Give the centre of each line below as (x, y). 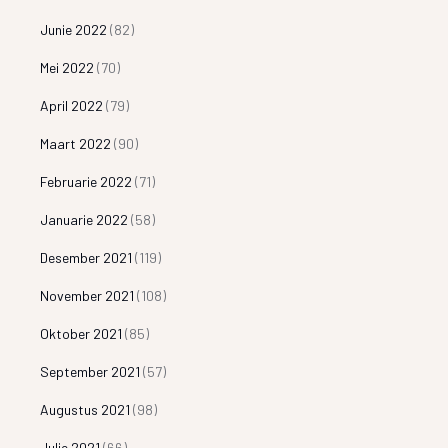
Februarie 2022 (86, 181)
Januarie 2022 (84, 219)
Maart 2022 (76, 143)
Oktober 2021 (81, 333)
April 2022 (72, 105)
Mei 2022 (67, 67)
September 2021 (90, 371)
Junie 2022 (74, 29)
